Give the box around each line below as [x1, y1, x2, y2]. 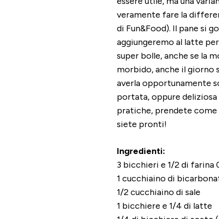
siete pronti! [117, 119, 167, 130]
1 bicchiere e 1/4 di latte [117, 200, 212, 212]
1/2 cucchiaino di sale [117, 187, 200, 198]
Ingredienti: [117, 146, 165, 157]
